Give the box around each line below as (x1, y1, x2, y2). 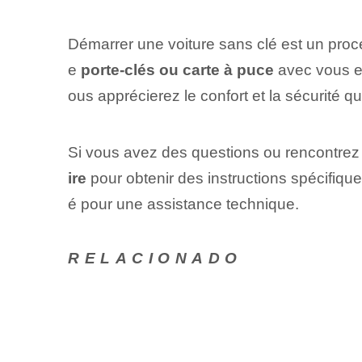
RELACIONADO (67, 250, 242, 267)
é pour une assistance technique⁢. (67, 195, 299, 213)
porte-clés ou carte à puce (80, 61, 274, 79)
